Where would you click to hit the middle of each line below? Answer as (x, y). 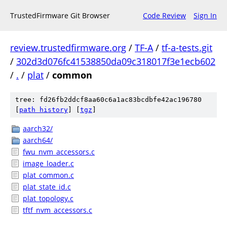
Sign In (205, 15)
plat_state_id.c (47, 187)
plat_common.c (48, 175)
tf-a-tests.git (187, 48)
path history (44, 110)
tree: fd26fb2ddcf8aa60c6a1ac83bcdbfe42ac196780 (108, 100)
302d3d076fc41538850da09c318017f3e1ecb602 (116, 61)
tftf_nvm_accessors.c (58, 210)
